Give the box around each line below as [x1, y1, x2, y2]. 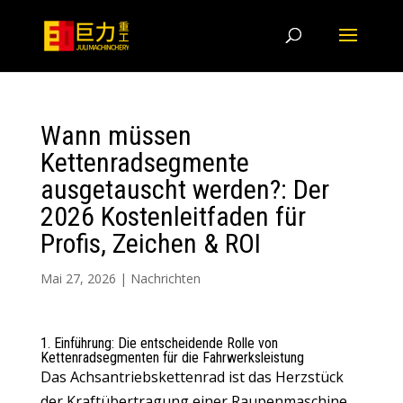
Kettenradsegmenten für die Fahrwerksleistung [40, 349, 304, 366]
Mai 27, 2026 [40, 270, 116, 287]
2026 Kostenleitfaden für [40, 201, 306, 232]
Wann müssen [40, 120, 192, 151]
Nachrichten [130, 270, 201, 287]
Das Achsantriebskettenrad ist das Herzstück [40, 367, 344, 387]
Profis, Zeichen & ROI [40, 228, 261, 259]
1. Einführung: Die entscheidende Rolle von [40, 335, 278, 352]
